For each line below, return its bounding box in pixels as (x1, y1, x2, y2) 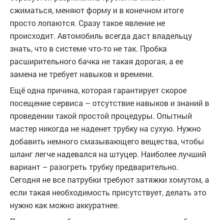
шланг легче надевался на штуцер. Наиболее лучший (10, 149, 206, 160)
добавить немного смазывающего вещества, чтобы (10, 136, 204, 147)
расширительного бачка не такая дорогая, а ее (10, 56, 183, 67)
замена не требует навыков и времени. (10, 69, 154, 80)
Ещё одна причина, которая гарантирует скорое (10, 85, 187, 96)
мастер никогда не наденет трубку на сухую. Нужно (10, 123, 201, 134)
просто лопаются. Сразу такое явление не (10, 18, 165, 28)
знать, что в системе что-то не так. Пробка (10, 43, 167, 54)
